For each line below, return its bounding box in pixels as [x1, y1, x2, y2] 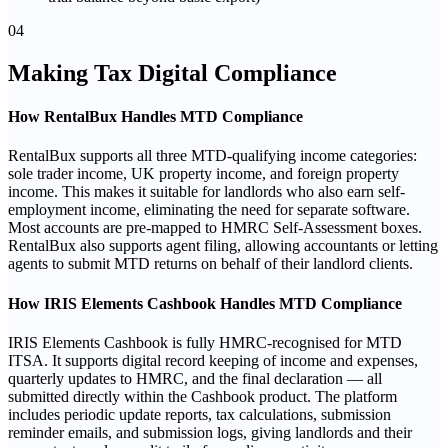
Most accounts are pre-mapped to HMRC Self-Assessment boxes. [8, 219, 422, 237]
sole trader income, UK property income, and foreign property [8, 165, 399, 183]
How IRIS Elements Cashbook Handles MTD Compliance [8, 294, 402, 312]
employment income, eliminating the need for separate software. [8, 201, 410, 219]
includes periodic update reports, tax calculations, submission [8, 405, 391, 423]
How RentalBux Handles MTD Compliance [8, 108, 303, 126]
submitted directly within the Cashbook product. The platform [8, 387, 397, 405]
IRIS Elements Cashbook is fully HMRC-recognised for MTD [8, 333, 402, 351]
